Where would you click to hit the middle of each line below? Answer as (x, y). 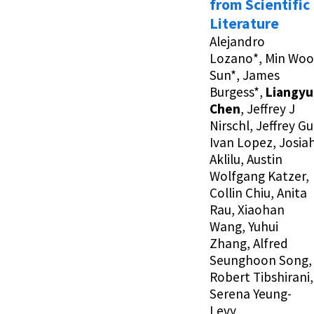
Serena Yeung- (251, 294)
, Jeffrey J (268, 109)
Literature (244, 24)
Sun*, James (245, 75)
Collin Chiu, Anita (258, 193)
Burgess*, (238, 92)
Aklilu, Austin (246, 159)
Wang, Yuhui (244, 227)
